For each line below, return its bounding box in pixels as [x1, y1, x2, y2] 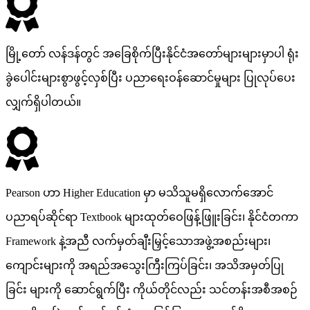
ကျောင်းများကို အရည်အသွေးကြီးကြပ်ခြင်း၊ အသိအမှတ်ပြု [6, 259, 284, 271]
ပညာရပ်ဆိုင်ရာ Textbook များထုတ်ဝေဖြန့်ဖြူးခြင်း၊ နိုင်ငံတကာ [6, 210, 298, 223]
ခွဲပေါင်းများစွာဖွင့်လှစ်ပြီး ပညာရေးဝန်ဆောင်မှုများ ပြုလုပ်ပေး [6, 71, 295, 84]
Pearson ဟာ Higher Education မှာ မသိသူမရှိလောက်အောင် [6, 186, 273, 199]
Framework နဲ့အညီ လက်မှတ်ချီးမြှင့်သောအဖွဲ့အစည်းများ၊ [6, 235, 271, 247]
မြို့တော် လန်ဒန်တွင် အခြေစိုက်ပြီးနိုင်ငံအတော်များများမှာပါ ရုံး [6, 47, 299, 60]
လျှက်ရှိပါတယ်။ [6, 95, 81, 108]
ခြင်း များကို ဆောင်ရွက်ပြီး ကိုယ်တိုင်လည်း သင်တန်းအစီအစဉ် [6, 283, 298, 295]
